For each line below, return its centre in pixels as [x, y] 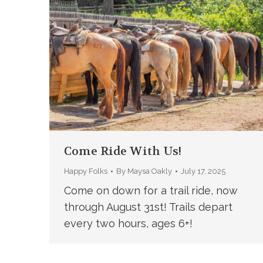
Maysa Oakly [149, 171]
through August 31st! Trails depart [148, 207]
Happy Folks [85, 171]
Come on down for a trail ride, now [151, 190]
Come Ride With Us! [122, 151]
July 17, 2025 [203, 171]
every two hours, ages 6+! [128, 223]
